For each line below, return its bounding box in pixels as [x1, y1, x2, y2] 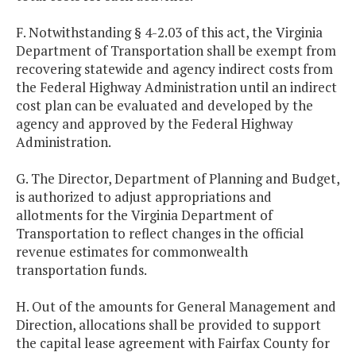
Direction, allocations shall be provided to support [16, 315, 321, 335]
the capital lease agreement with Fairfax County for [16, 334, 330, 353]
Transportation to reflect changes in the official [16, 224, 304, 243]
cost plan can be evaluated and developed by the [16, 96, 313, 115]
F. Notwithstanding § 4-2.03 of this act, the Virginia [16, 23, 323, 42]
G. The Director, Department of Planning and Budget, [16, 169, 339, 188]
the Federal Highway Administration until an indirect [16, 78, 337, 97]
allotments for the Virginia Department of [16, 206, 273, 225]
